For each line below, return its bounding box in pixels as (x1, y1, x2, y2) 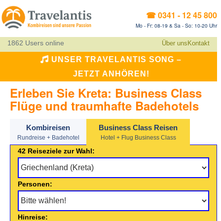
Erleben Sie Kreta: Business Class (10, 84, 202, 102)
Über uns (162, 39, 187, 47)
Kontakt (187, 39, 210, 47)
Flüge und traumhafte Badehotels (10, 97, 199, 114)
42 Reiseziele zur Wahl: (18, 147, 95, 155)
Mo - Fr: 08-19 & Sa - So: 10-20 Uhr (136, 22, 217, 29)
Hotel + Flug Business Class (100, 134, 176, 142)
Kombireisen (26, 123, 70, 132)
